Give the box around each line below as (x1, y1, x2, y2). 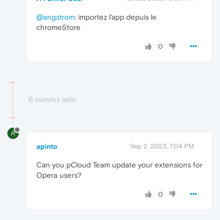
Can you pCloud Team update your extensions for (36, 161, 202, 169)
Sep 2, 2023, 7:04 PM (130, 142, 194, 150)
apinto (36, 142, 57, 151)
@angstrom (36, 13, 75, 22)
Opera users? (36, 171, 82, 180)
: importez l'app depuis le (75, 13, 157, 22)
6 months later (28, 95, 77, 104)
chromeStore (36, 23, 81, 32)
